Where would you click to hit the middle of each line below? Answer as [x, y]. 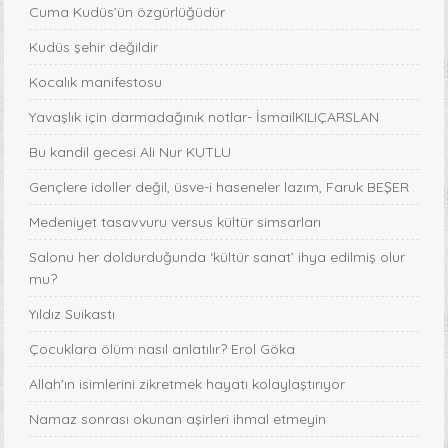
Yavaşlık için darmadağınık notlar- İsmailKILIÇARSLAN [204, 117]
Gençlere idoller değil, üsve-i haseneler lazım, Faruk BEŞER [219, 187]
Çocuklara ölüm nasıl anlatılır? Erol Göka [162, 349]
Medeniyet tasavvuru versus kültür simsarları [175, 222]
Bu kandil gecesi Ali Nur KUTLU [130, 152]
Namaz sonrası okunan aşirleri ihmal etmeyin [178, 419]
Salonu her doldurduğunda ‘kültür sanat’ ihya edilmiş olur [217, 257]
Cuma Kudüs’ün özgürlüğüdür [127, 12]
